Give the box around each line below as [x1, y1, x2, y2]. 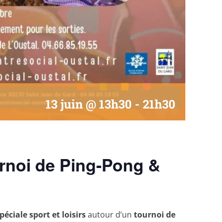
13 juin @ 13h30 [46, 96, 132, 112]
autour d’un [86, 209, 134, 220]
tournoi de [134, 209, 175, 220]
